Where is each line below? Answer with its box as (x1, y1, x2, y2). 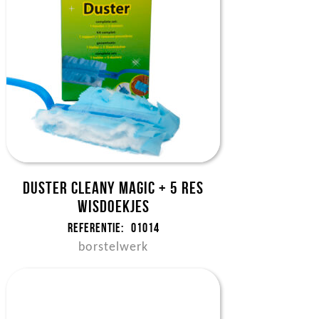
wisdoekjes (77, 197, 150, 216)
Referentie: (67, 221, 124, 235)
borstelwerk (78, 241, 149, 254)
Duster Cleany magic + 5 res (23, 179, 204, 197)
